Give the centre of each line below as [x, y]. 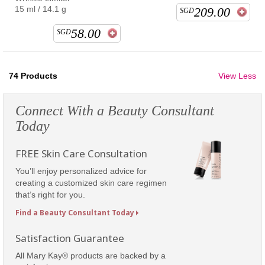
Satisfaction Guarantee [71, 238]
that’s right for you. [50, 194]
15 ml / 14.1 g [41, 9]
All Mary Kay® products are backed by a [91, 255]
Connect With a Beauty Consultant [115, 110]
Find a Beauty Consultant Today [75, 212]
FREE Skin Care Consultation [83, 153]
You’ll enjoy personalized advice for [81, 171]
